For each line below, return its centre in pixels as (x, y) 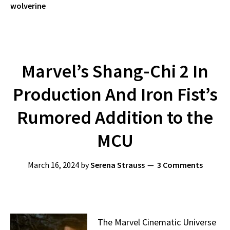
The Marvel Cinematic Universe (157, 222)
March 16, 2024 (53, 165)
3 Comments (180, 165)
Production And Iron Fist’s (115, 94)
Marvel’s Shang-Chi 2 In (115, 71)
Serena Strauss (117, 165)
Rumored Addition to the (115, 117)
